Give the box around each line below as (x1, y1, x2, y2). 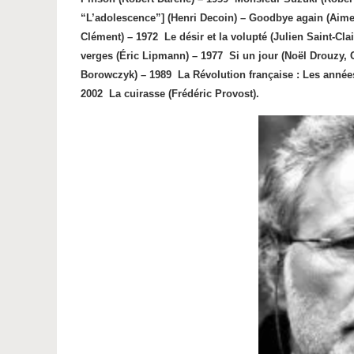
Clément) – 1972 (81, 31, 158, 43)
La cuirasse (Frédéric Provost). (109, 88, 259, 100)
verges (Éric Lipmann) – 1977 (81, 50, 223, 62)
